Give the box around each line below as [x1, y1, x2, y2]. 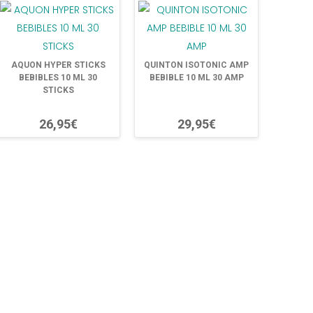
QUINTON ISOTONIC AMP [144, 60, 249, 70]
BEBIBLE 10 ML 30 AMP [149, 73, 244, 82]
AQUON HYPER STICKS [10, 60, 105, 70]
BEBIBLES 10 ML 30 [19, 73, 97, 82]
